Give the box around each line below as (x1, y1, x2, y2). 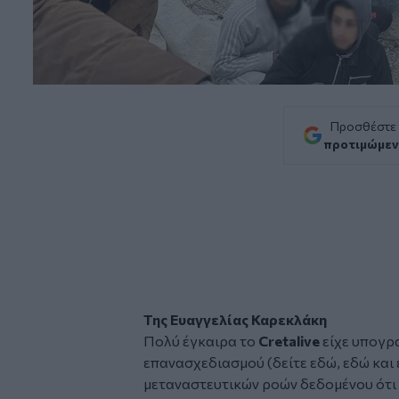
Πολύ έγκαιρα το (143, 331, 258, 349)
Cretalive (258, 331, 320, 349)
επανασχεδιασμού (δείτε (143, 353, 310, 370)
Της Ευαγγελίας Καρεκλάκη (143, 310, 327, 328)
